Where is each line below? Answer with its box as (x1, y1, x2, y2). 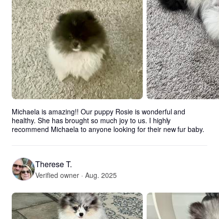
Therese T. (35, 158, 72, 170)
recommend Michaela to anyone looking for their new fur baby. (12, 124, 205, 134)
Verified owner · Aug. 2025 (35, 170, 117, 180)
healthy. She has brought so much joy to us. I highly (12, 115, 171, 125)
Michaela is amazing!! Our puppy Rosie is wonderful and (12, 107, 186, 116)
